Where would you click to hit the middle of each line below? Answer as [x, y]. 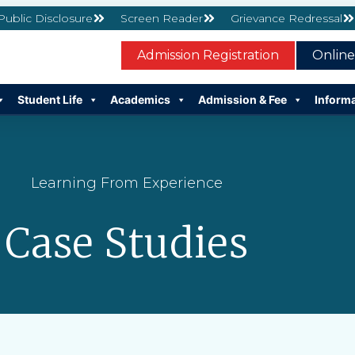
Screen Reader [161, 19]
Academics [140, 100]
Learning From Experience [127, 183]
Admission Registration [208, 55]
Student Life [50, 100]
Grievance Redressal [286, 19]
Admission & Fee [242, 100]
